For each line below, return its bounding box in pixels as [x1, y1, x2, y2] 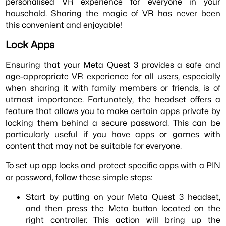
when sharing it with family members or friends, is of [6, 82, 220, 93]
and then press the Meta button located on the [26, 203, 220, 214]
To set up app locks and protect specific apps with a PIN [6, 160, 220, 171]
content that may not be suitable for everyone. [6, 140, 182, 151]
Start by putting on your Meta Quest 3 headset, [26, 192, 220, 202]
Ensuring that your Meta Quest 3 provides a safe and [6, 59, 220, 70]
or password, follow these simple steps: [6, 172, 153, 183]
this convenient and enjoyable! [6, 20, 123, 30]
